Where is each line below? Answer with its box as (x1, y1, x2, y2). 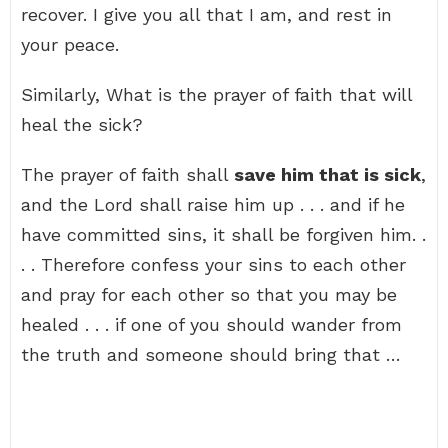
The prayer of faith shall (21, 164, 234, 185)
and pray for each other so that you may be (21, 284, 397, 305)
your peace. (21, 34, 119, 55)
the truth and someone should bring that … (21, 344, 401, 365)
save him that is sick (234, 164, 421, 185)
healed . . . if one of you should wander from (21, 314, 402, 335)
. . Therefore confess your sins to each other (21, 254, 406, 275)
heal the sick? (21, 114, 143, 135)
